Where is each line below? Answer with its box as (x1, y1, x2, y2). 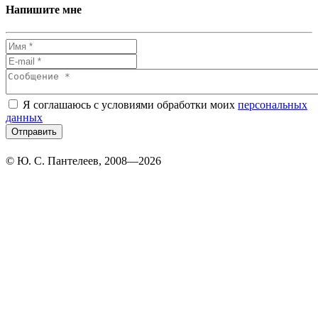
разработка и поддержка (208, 138, 310, 150)
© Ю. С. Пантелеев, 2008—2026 (6, 154, 161, 167)
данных (6, 111, 43, 124)
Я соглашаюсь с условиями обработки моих (20, 98, 238, 111)
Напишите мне (6, 4, 82, 16)
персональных (238, 98, 307, 111)
